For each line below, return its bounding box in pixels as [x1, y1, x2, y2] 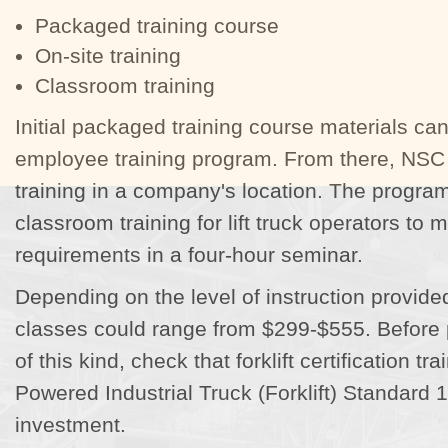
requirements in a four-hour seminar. [15, 242, 364, 266]
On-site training [35, 43, 182, 67]
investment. [15, 412, 127, 436]
